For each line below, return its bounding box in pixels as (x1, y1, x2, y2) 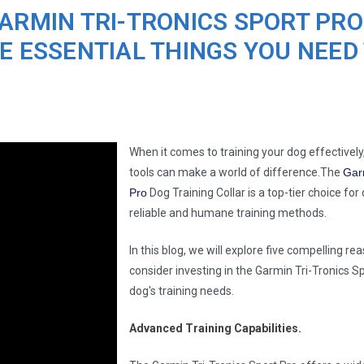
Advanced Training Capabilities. (129, 322, 302, 336)
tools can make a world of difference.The (129, 166, 344, 180)
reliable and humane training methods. (129, 206, 327, 220)
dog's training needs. (129, 284, 235, 298)
